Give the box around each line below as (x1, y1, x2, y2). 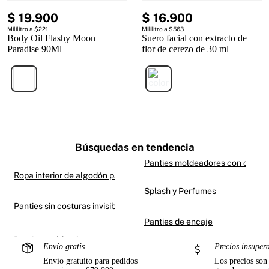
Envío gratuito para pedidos (43, 256, 138, 265)
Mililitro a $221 (7, 25, 48, 33)
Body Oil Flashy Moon (7, 33, 95, 44)
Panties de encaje (144, 216, 213, 226)
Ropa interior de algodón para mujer (14, 171, 151, 181)
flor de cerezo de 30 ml (142, 44, 229, 55)
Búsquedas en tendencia (74, 141, 195, 154)
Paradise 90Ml (7, 44, 62, 55)
